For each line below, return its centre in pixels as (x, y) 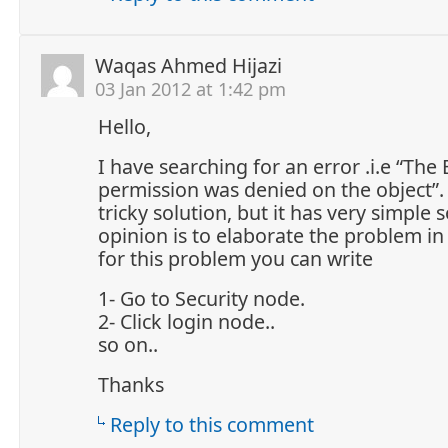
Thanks (131, 384)
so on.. (128, 344)
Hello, (124, 126)
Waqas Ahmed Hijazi (188, 65)
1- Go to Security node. (201, 298)
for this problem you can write (235, 258)
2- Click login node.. (186, 321)
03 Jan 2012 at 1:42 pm (190, 88)
